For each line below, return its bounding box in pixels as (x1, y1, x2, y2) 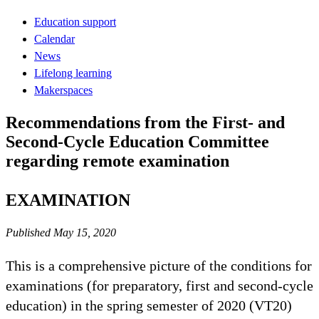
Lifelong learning (34, 66, 112, 79)
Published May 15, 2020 (6, 226, 116, 239)
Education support (34, 15, 116, 28)
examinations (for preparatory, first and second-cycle (6, 277, 313, 293)
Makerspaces (34, 83, 93, 96)
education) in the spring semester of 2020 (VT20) (6, 297, 292, 313)
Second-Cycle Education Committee (6, 132, 269, 151)
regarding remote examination (6, 151, 229, 170)
